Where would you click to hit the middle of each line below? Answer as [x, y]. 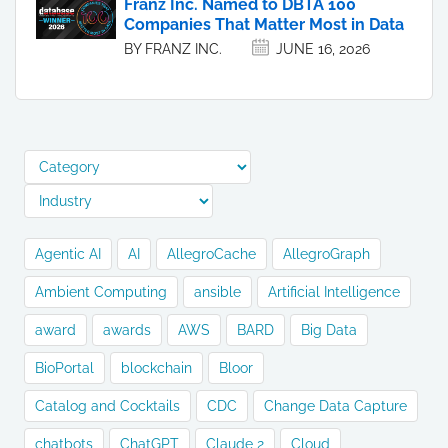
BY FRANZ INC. [173, 49]
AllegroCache [211, 254]
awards [127, 330]
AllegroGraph [326, 254]
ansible [217, 292]
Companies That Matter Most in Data [264, 25]
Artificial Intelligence [334, 292]
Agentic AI [68, 254]
